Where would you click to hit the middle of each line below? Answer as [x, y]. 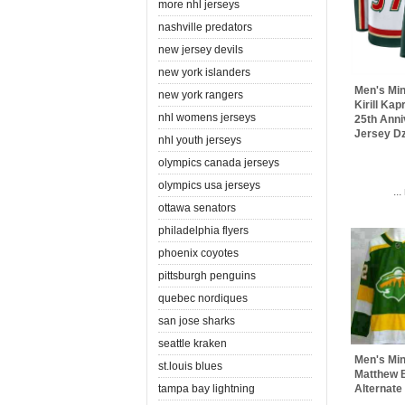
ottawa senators [197, 207]
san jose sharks [197, 320]
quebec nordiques [203, 298]
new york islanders [204, 72]
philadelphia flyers [203, 230]
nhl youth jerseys [200, 140]
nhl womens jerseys [207, 117]
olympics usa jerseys [209, 185]
